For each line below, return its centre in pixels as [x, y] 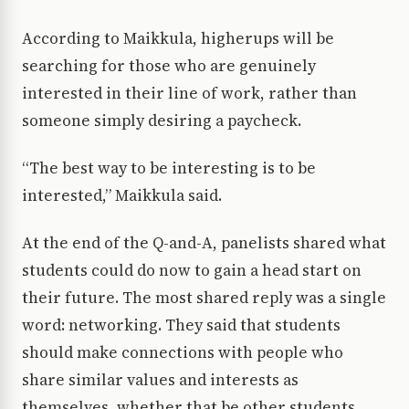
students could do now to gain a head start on [192, 271]
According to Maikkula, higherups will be [178, 39]
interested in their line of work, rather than [189, 94]
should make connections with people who [183, 353]
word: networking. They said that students [181, 325]
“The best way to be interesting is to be [169, 168]
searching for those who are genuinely [169, 66]
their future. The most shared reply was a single [204, 298]
